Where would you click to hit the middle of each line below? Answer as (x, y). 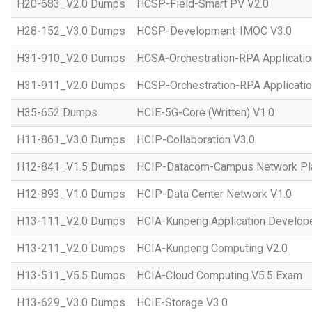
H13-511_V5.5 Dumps (71, 275)
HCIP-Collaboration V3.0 (196, 140)
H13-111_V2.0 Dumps (71, 221)
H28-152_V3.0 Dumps (71, 31)
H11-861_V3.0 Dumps (71, 140)
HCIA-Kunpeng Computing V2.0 (212, 248)
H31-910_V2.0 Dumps (71, 58)
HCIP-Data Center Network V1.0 (214, 194)
